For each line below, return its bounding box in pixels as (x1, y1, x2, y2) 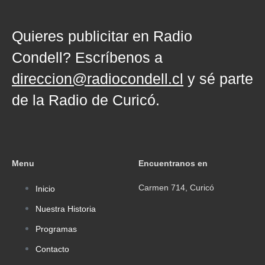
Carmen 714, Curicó (138, 183, 214, 193)
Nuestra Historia (35, 204, 96, 214)
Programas (35, 224, 77, 234)
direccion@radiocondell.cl (12, 70, 183, 88)
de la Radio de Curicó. (12, 92, 160, 109)
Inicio (35, 184, 55, 194)
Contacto (35, 244, 69, 254)
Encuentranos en (138, 159, 208, 169)
